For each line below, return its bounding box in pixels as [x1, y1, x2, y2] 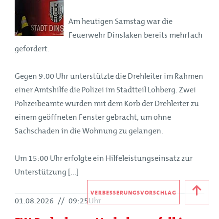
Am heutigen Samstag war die [68, 17, 173, 26]
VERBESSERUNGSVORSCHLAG [90, 188, 176, 197]
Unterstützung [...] [15, 167, 79, 176]
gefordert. [15, 44, 49, 53]
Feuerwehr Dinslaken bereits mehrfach [68, 30, 202, 40]
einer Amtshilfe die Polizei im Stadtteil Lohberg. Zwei [15, 85, 196, 94]
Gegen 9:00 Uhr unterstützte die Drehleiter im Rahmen [15, 71, 203, 81]
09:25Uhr [67, 196, 101, 205]
